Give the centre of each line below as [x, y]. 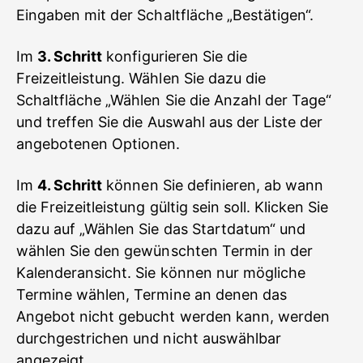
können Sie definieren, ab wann [213, 185]
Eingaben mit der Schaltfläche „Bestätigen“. [165, 15]
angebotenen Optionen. [98, 144]
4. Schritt [70, 185]
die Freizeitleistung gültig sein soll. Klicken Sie [173, 207]
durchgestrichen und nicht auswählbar [149, 338]
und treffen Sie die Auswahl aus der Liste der [170, 122]
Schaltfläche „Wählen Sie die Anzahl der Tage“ [174, 100]
